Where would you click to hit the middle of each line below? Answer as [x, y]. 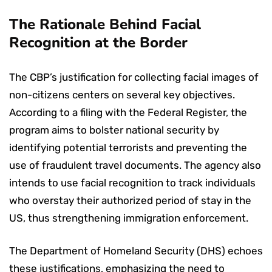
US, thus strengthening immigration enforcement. [129, 218]
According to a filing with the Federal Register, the [128, 112]
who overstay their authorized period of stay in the [130, 200]
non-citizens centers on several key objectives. [122, 94]
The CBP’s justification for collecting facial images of [134, 77]
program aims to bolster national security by [114, 130]
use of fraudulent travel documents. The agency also [135, 165]
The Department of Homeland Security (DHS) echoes [136, 250]
